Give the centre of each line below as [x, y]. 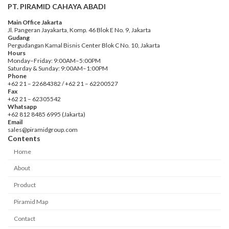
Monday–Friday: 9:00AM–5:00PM [54, 61]
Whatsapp [22, 107]
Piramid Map [31, 201]
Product [25, 185]
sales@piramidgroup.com [43, 130]
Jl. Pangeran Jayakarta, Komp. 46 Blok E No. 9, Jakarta [79, 30]
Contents [24, 139]
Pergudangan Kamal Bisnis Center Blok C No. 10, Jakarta [84, 45]
